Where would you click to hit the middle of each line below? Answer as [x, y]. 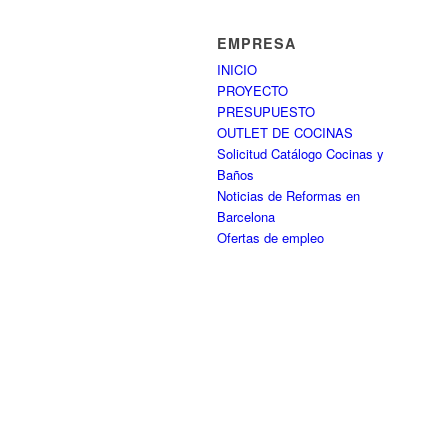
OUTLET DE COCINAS [285, 132]
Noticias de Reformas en [288, 195]
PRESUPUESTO [266, 111]
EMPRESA [256, 43]
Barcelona [246, 216]
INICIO [237, 69]
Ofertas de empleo [270, 237]
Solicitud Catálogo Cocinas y [300, 153]
